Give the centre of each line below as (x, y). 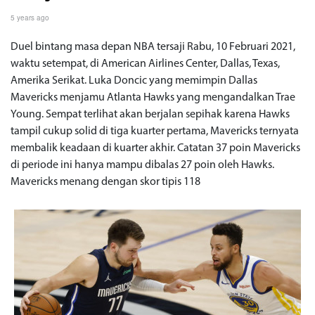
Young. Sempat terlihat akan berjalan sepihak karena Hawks (150, 114)
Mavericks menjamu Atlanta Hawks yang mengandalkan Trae (153, 97)
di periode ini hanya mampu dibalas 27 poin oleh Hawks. (142, 165)
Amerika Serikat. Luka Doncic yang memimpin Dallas (134, 81)
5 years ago (30, 17)
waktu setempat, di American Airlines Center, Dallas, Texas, (145, 64)
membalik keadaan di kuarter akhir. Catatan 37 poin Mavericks (155, 148)
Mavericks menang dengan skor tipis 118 (105, 182)
